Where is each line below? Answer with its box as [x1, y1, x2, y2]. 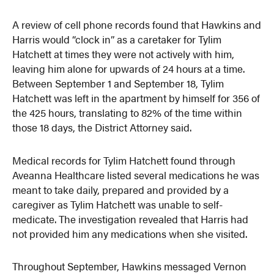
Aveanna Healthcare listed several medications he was [12, 167, 260, 182]
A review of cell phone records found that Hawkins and [12, 17, 262, 32]
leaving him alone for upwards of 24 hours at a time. [12, 61, 245, 76]
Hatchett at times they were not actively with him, [12, 46, 235, 61]
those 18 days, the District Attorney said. [12, 119, 192, 135]
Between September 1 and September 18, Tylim [12, 75, 224, 91]
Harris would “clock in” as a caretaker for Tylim [12, 31, 222, 46]
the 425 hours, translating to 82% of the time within [12, 105, 243, 120]
